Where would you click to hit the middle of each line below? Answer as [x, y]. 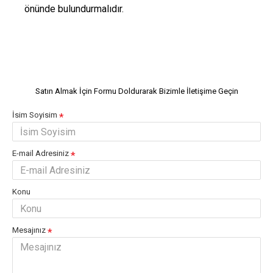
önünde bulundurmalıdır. [74, 9]
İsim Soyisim [35, 115]
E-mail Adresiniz [41, 153]
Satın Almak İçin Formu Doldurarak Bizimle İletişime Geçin [136, 91]
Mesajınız [29, 230]
